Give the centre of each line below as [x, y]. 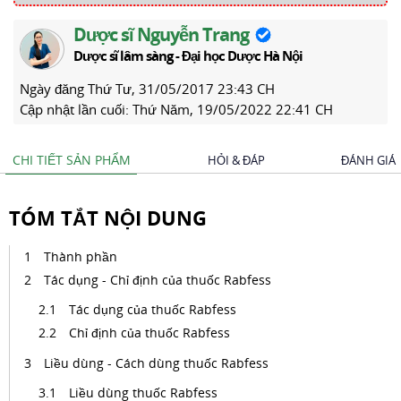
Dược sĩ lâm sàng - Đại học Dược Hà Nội [188, 55]
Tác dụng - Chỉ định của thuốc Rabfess [158, 280]
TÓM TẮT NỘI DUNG [108, 218]
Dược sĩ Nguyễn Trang [161, 34]
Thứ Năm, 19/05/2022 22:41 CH [233, 109]
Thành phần [81, 256]
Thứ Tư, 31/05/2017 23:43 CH [181, 89]
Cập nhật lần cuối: [76, 109]
